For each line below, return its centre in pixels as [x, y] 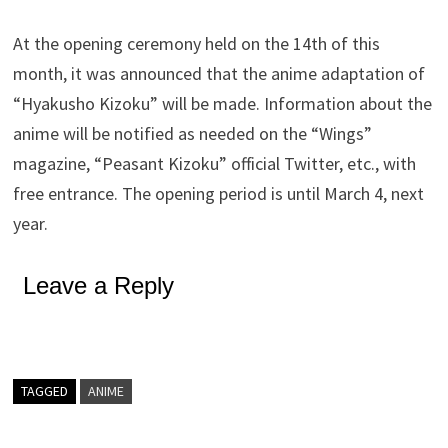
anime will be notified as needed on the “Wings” [193, 134]
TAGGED [45, 391]
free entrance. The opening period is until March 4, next [219, 194]
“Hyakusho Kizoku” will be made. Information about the [223, 104]
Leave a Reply [99, 286]
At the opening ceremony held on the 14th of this [197, 44]
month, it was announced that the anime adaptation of [219, 74]
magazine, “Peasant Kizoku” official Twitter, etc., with [215, 164]
